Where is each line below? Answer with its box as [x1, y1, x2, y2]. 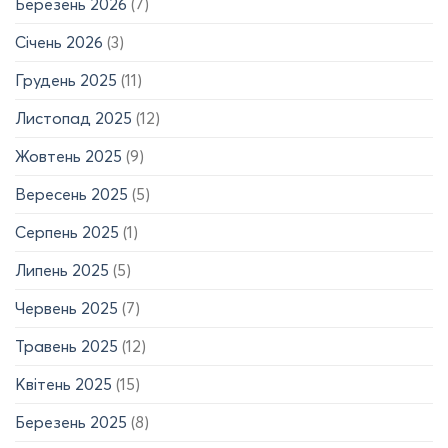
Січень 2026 [15, 32, 103, 53]
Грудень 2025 [15, 70, 117, 91]
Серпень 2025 [15, 222, 119, 243]
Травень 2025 [15, 336, 118, 357]
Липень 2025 [15, 260, 109, 281]
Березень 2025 [15, 412, 127, 433]
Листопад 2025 [15, 108, 132, 129]
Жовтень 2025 [15, 146, 122, 167]
